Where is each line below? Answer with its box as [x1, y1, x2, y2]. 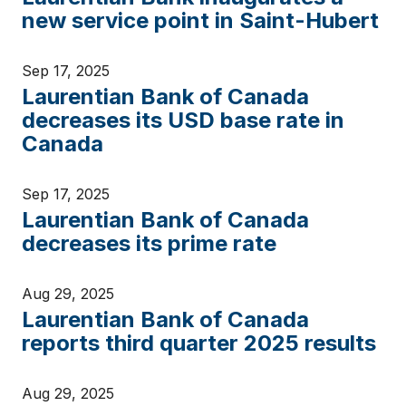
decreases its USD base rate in [22, 107, 344, 133]
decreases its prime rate [22, 230, 276, 256]
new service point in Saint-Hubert [22, 7, 379, 34]
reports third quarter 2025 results [22, 330, 376, 356]
